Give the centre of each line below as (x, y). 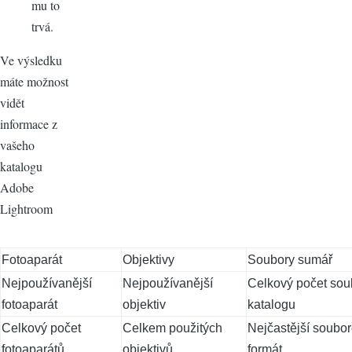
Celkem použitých (172, 328)
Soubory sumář (290, 260)
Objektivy (148, 260)
